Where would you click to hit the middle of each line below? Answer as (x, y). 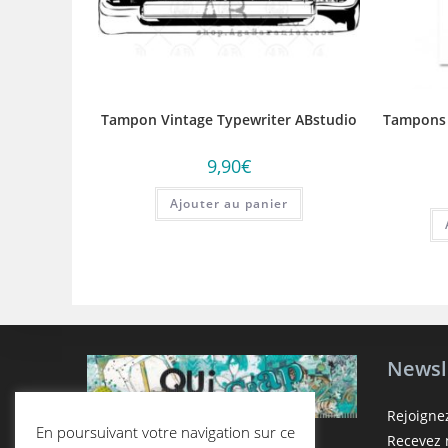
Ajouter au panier (229, 204)
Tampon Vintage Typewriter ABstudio (229, 120)
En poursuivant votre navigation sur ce (165, 431)
